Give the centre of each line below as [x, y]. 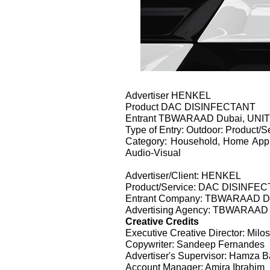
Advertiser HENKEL [168, 95]
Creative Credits [162, 221]
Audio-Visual [153, 152]
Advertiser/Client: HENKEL [183, 175]
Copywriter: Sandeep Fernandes [195, 244]
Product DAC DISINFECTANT [190, 106]
